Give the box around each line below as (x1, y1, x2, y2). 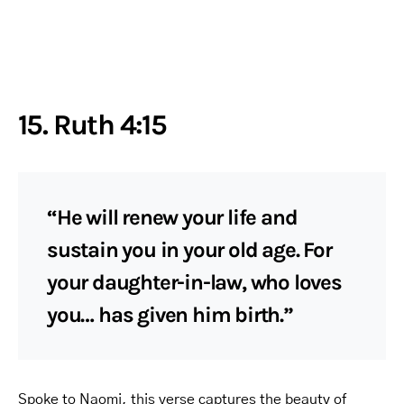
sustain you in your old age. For (47, 236, 332, 262)
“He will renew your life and (47, 204, 298, 230)
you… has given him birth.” (47, 301, 293, 327)
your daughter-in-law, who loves (47, 269, 342, 295)
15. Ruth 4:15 (18, 107, 167, 142)
